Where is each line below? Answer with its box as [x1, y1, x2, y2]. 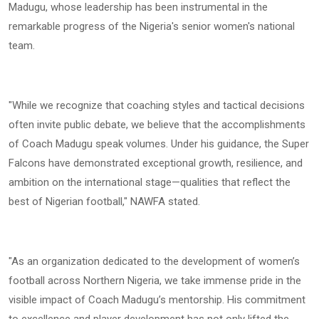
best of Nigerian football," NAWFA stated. [9, 195, 200, 209]
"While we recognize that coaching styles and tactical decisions [9, 99, 305, 113]
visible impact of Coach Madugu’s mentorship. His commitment [9, 293, 305, 307]
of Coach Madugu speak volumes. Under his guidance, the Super [9, 137, 309, 151]
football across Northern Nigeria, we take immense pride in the [9, 274, 301, 288]
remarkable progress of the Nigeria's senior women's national [9, 20, 295, 33]
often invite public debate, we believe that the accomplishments [9, 118, 305, 132]
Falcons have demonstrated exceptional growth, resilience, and [9, 157, 303, 170]
